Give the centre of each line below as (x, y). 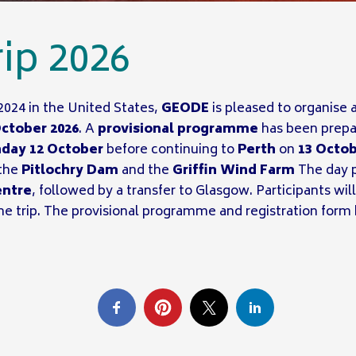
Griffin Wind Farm (234, 171)
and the (146, 171)
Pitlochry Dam (70, 171)
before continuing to (171, 150)
